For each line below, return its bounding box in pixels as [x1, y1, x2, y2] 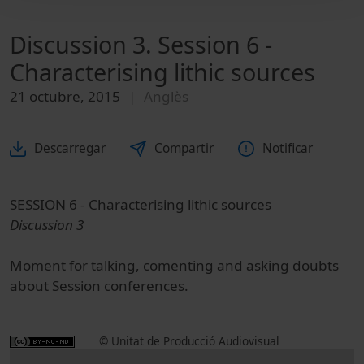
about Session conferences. [10, 276, 188, 296]
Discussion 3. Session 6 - [10, 28, 272, 60]
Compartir [154, 140, 214, 158]
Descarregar [34, 140, 106, 158]
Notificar [262, 140, 313, 158]
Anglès [144, 86, 188, 106]
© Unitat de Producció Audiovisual [99, 333, 279, 349]
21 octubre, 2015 [10, 86, 120, 106]
